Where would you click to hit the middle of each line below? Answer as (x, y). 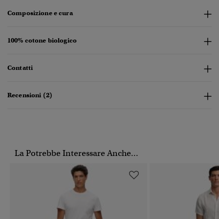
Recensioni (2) (30, 95)
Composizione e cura (40, 13)
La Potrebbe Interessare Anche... (77, 153)
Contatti (20, 68)
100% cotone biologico (42, 41)
